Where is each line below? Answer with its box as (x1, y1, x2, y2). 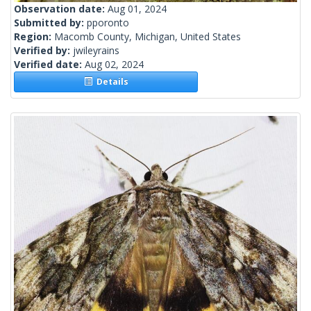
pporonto (87, 16, 129, 30)
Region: (14, 30, 54, 44)
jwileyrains (73, 44, 119, 58)
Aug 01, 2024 (108, 2, 167, 16)
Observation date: (14, 2, 108, 16)
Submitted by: (14, 16, 87, 30)
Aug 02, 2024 (85, 58, 144, 72)
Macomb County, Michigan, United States (54, 30, 241, 44)
